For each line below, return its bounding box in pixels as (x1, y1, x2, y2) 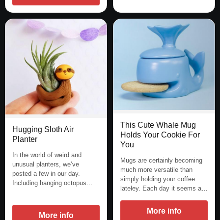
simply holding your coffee (120, 175, 195, 183)
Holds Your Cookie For (120, 130, 200, 139)
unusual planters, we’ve (12, 161, 79, 168)
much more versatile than (120, 165, 192, 173)
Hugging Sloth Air (12, 125, 74, 134)
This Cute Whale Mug (120, 120, 196, 129)
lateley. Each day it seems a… (120, 184, 208, 192)
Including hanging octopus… (12, 179, 93, 187)
